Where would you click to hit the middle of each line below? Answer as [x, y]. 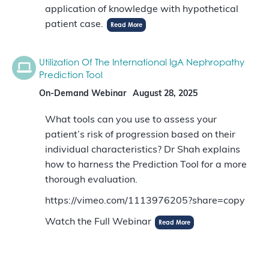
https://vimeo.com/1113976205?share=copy [145, 201]
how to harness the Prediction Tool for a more [146, 165]
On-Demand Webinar [83, 94]
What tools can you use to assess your [131, 120]
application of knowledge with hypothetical [142, 10]
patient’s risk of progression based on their [140, 135]
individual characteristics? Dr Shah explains [143, 150]
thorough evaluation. [91, 180]
